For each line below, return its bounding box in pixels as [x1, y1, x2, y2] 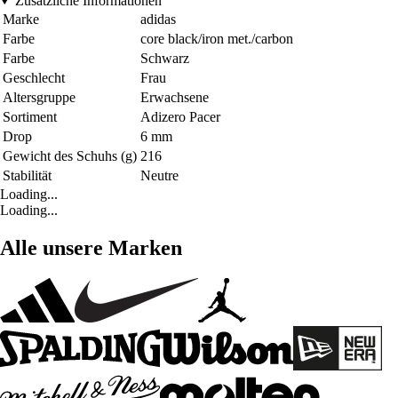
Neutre [140, 167, 179, 183]
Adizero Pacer [140, 108, 220, 124]
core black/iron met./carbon [140, 30, 293, 46]
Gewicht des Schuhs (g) [3, 147, 137, 163]
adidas [140, 11, 176, 27]
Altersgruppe [3, 89, 76, 105]
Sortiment [3, 108, 57, 124]
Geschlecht [3, 69, 65, 85]
